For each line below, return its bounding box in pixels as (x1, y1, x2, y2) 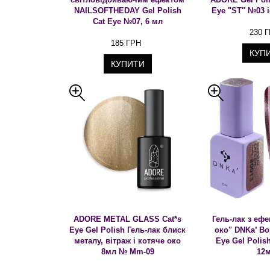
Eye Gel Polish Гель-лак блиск (69, 225, 186, 234)
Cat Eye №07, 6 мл (92, 17, 163, 26)
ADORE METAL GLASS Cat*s (74, 215, 182, 224)
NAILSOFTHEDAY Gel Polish (74, 6, 181, 15)
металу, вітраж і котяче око (74, 236, 181, 245)
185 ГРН (110, 39, 141, 48)
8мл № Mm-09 (101, 247, 154, 256)
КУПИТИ (111, 59, 145, 69)
